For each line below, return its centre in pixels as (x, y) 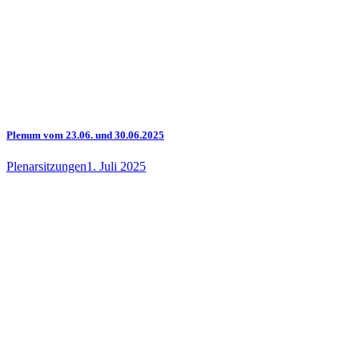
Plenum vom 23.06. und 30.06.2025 (85, 135)
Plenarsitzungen (46, 166)
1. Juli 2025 (116, 166)
